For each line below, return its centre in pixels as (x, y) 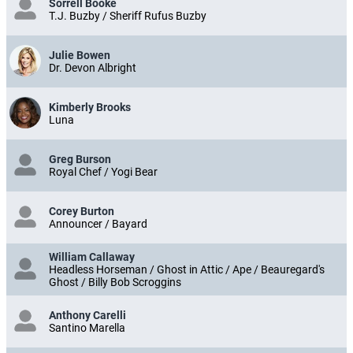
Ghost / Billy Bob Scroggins (115, 282)
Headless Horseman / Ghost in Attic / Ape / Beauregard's (187, 270)
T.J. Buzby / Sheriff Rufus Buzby (128, 16)
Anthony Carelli (87, 316)
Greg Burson (80, 160)
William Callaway (92, 257)
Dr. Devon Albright (93, 68)
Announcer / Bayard (98, 224)
